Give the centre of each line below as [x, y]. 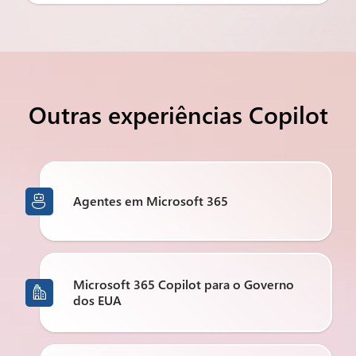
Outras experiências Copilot [178, 114]
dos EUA [97, 300]
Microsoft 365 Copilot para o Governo [184, 284]
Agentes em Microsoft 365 [151, 201]
